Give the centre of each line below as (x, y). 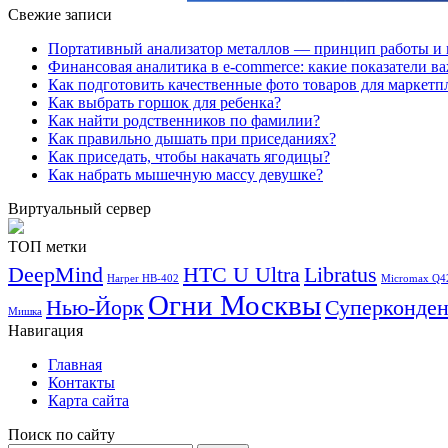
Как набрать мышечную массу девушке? (185, 175)
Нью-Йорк (95, 308)
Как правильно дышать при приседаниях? (192, 139)
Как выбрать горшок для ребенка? (164, 103)
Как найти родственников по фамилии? (184, 121)
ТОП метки (47, 247)
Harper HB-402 (143, 279)
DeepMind (55, 275)
